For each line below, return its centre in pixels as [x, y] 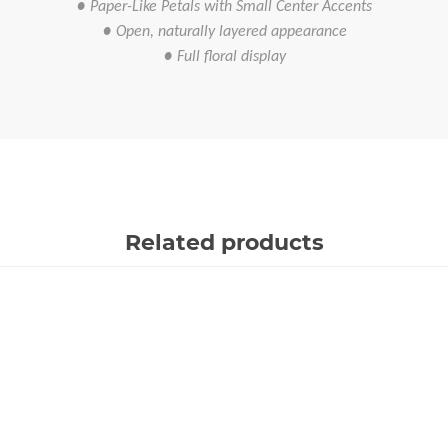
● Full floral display [224, 57]
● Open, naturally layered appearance [224, 32]
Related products [224, 242]
